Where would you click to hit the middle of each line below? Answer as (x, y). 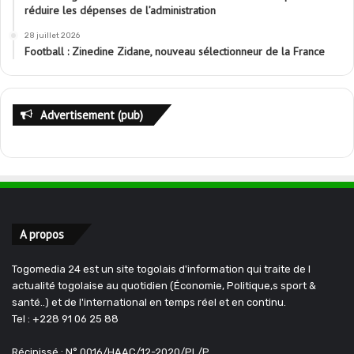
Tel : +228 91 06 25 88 (65, 319)
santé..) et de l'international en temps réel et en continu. (149, 303)
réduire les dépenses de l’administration (120, 11)
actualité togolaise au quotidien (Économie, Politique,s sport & (164, 286)
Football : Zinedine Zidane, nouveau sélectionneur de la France (175, 52)
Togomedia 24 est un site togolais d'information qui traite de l (161, 269)
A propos (42, 235)
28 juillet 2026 (52, 36)
